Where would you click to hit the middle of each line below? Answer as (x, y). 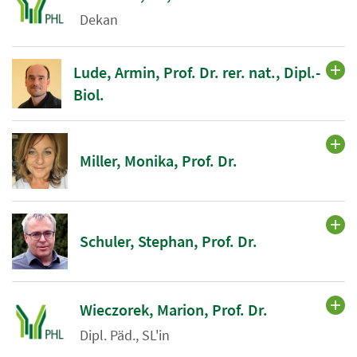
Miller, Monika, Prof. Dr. (159, 161)
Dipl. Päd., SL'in (125, 335)
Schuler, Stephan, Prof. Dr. (169, 241)
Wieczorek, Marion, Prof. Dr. (174, 309)
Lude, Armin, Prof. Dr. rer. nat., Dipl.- (197, 73)
